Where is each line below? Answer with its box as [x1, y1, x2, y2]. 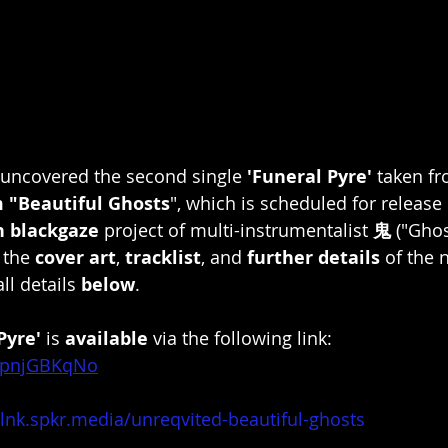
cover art [35, 245, 116, 270]
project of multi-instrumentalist [99, 218, 373, 242]
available [65, 326, 148, 351]
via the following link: [148, 326, 337, 350]
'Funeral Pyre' [247, 164, 372, 189]
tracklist [125, 245, 201, 270]
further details [247, 245, 380, 270]
